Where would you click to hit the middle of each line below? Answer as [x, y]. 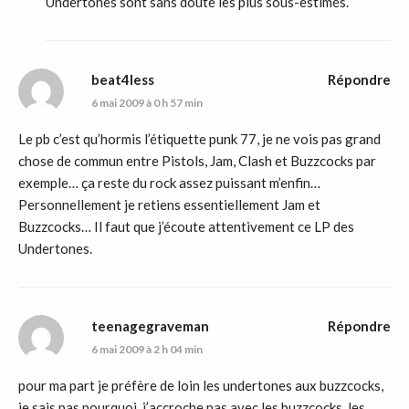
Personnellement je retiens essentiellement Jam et [169, 205]
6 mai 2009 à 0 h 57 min [147, 103]
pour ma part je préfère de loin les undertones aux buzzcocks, [201, 386]
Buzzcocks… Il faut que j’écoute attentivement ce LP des [186, 227]
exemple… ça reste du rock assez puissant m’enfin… [169, 183]
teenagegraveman [150, 326]
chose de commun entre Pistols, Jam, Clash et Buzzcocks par [197, 161]
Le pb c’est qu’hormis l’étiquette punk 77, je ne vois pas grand [199, 139]
